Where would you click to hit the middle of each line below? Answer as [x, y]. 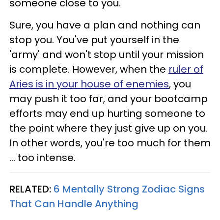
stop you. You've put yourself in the [94, 40]
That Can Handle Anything [74, 204]
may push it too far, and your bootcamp [109, 99]
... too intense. [42, 158]
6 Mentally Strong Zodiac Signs [129, 189]
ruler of [186, 69]
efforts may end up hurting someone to [107, 113]
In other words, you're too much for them [110, 143]
